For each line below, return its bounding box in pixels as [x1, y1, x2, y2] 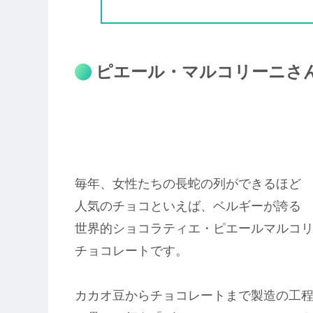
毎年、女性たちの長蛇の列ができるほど [75, 176, 301, 191]
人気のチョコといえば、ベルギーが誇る [75, 198, 301, 213]
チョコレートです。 [75, 243, 188, 258]
